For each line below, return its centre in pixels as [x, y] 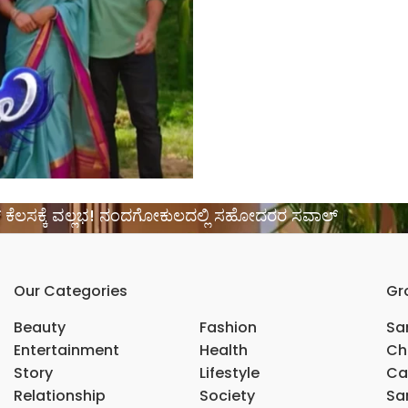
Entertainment [66, 350]
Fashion [229, 327]
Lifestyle [230, 373]
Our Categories [70, 291]
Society [228, 396]
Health [224, 350]
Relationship [59, 396]
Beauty [39, 327]
